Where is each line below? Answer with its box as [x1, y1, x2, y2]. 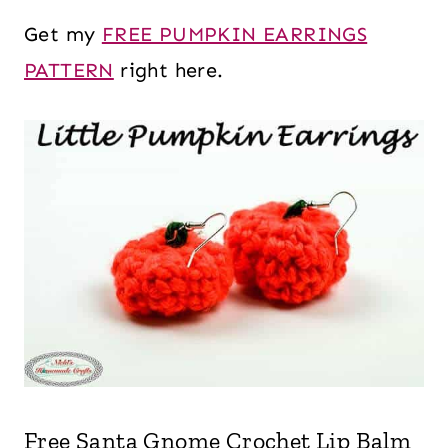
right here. [113, 58, 224, 82]
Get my [24, 22, 102, 46]
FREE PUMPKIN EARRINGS [101, 22, 368, 46]
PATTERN [24, 58, 114, 82]
